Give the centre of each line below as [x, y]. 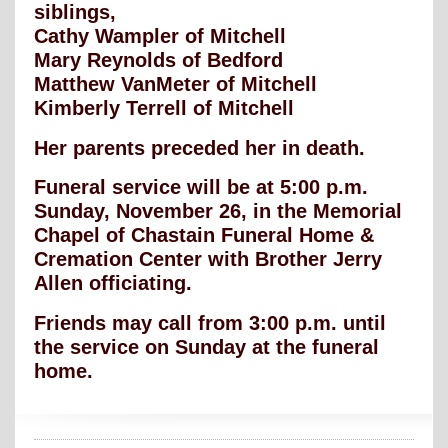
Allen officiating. [113, 283]
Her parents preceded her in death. [199, 147]
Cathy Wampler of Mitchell [160, 36]
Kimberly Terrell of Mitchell [164, 108]
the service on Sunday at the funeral [206, 347]
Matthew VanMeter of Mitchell [175, 84]
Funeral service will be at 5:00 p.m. [201, 187]
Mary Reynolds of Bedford [158, 60]
